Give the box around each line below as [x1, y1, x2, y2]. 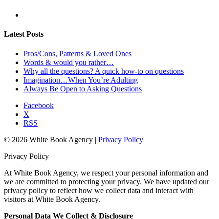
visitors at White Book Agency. [4, 195, 100, 203]
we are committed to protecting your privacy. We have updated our [4, 177, 209, 186]
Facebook [23, 101, 54, 109]
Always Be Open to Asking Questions [23, 84, 142, 93]
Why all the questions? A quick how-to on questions [23, 66, 184, 75]
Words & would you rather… [23, 58, 114, 66]
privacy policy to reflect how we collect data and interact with [4, 186, 194, 195]
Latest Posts [4, 30, 44, 39]
